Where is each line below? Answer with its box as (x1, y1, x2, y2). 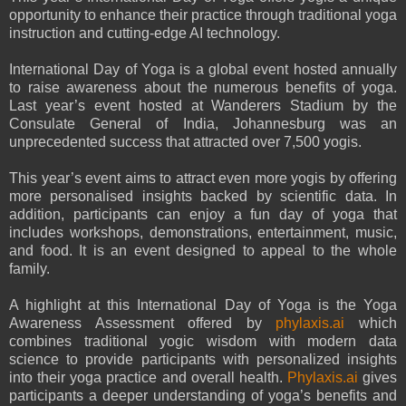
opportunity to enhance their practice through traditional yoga (9, 7, 397, 24)
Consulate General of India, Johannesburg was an (9, 116, 397, 132)
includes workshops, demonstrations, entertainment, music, (9, 225, 397, 241)
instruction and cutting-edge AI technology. (9, 25, 280, 42)
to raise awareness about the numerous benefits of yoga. (9, 80, 397, 96)
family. (9, 261, 50, 277)
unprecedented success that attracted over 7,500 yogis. (9, 134, 362, 150)
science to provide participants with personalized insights (9, 352, 397, 368)
